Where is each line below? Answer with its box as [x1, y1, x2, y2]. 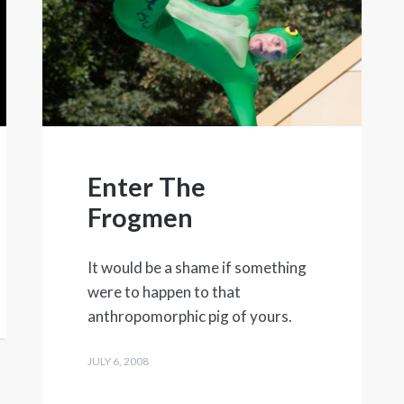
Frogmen [87, 201, 194, 234]
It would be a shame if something [87, 258, 308, 278]
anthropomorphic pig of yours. [87, 307, 293, 326]
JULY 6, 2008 [87, 354, 150, 369]
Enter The [87, 170, 207, 203]
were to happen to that [87, 282, 242, 302]
